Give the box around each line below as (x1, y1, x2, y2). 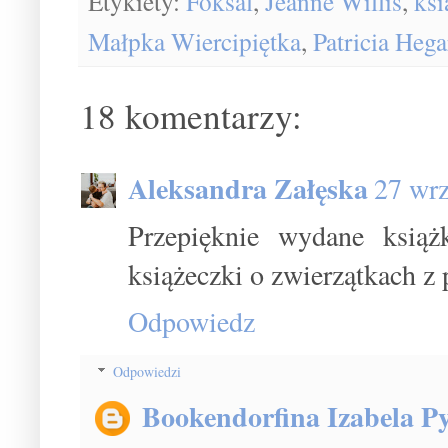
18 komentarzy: (80, 92, 302, 140)
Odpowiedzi (113, 362, 182, 382)
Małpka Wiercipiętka (88, 24, 301, 59)
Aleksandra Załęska (128, 168, 368, 210)
